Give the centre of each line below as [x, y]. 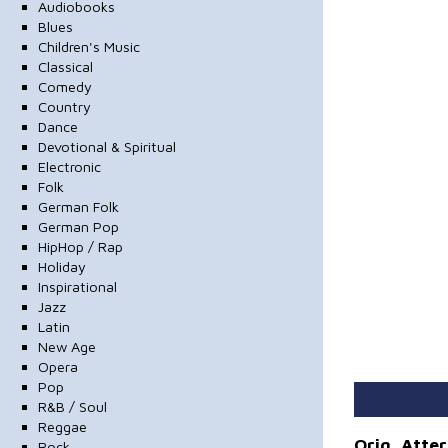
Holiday [61, 266]
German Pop [78, 226]
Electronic [69, 166]
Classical [65, 66]
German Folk [78, 206]
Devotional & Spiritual [106, 146]
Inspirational [77, 286]
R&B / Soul [72, 406]
